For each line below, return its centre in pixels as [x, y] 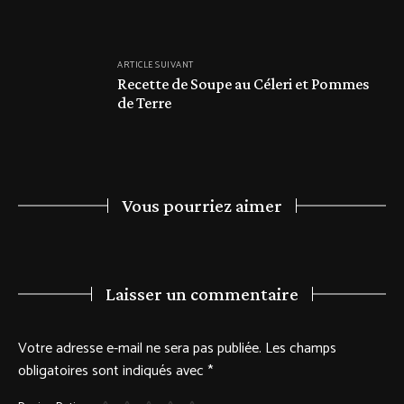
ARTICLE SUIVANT [156, 64]
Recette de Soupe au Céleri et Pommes [243, 83]
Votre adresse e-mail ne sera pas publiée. [140, 349]
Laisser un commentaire [202, 294]
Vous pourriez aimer [202, 206]
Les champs [301, 349]
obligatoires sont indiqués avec [113, 372]
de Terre [144, 102]
